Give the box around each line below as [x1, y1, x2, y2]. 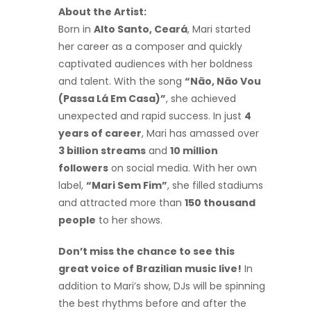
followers [58, 160, 108, 175]
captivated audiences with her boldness [58, 56, 253, 71]
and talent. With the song [58, 74, 185, 88]
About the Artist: [58, 4, 146, 19]
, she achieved [166, 91, 236, 106]
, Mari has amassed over [142, 126, 259, 140]
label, [58, 178, 86, 192]
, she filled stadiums [167, 178, 263, 192]
